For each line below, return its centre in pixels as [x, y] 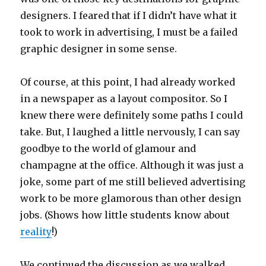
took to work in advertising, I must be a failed [129, 32]
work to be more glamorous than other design [131, 199]
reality [36, 232]
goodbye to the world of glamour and [108, 149]
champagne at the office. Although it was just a [132, 165]
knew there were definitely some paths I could [132, 115]
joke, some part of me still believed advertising [133, 182]
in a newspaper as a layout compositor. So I [124, 99]
